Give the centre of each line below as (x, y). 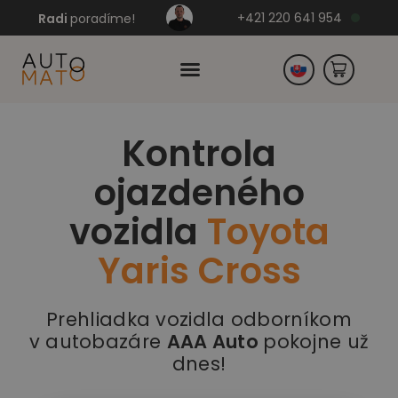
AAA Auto (215, 342)
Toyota (268, 232)
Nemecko (352, 195)
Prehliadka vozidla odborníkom (199, 320)
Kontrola (199, 154)
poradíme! (103, 18)
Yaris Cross (199, 271)
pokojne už (316, 342)
